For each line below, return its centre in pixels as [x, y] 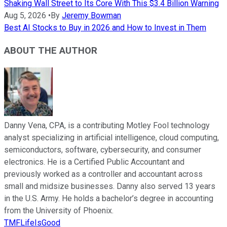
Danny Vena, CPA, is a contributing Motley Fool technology [107, 125]
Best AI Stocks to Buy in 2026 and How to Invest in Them [105, 28]
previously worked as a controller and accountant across [103, 174]
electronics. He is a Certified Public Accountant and [94, 162]
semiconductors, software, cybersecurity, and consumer [103, 149]
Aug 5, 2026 [25, 16]
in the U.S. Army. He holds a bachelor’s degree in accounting [109, 198]
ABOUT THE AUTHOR [51, 50]
